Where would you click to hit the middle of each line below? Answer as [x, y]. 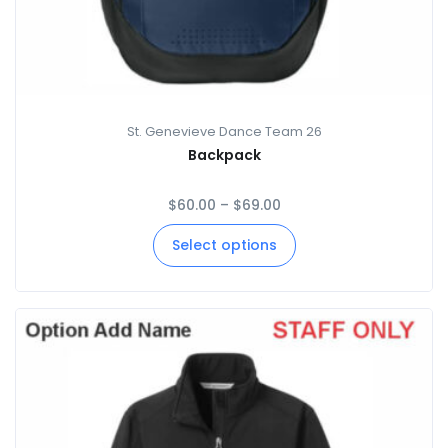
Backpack [224, 154]
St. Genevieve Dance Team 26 [224, 131]
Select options [224, 244]
